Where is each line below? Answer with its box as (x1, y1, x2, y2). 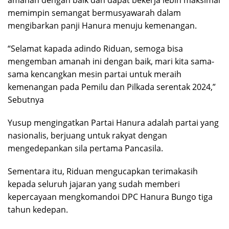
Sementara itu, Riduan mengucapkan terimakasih (8, 166, 198, 177)
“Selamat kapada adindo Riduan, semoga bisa (8, 43, 183, 55)
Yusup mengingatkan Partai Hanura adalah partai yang (8, 117, 219, 129)
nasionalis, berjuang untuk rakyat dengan (8, 130, 167, 142)
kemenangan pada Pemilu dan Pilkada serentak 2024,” (8, 81, 216, 93)
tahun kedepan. (8, 204, 68, 216)
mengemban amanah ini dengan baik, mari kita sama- (8, 56, 214, 67)
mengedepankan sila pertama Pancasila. (8, 143, 163, 154)
